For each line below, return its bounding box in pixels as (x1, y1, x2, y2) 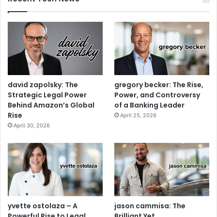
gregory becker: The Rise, (114, 79, 204, 90)
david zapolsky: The (8, 79, 78, 90)
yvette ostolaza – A (8, 201, 77, 211)
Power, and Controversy (114, 90, 201, 100)
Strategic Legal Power (8, 90, 87, 100)
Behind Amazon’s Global (8, 100, 94, 110)
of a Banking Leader (114, 100, 185, 110)
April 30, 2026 (14, 122, 50, 129)
